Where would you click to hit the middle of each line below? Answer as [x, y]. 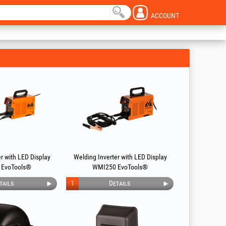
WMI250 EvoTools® [120, 167]
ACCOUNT [165, 16]
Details [120, 183]
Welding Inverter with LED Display [120, 157]
